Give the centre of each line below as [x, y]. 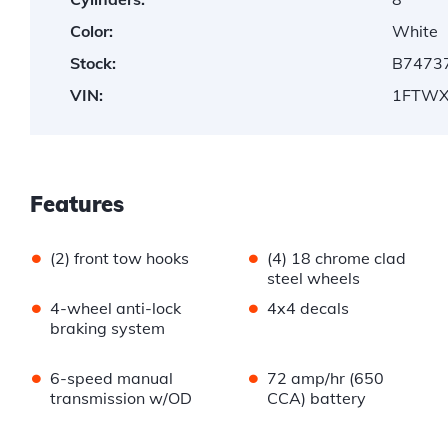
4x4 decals [307, 308]
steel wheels [313, 278]
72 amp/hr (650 [325, 378]
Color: [91, 31]
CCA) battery [316, 398]
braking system [107, 328]
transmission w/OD [121, 398]
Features [77, 204]
